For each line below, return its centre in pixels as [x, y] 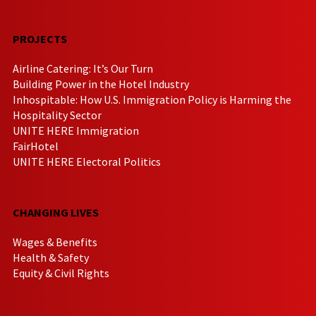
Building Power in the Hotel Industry [101, 84]
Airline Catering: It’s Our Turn [83, 68]
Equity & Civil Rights [61, 273]
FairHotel [36, 146]
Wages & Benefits [55, 242]
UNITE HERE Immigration [76, 130]
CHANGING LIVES [56, 212]
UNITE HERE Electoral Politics [87, 161]
